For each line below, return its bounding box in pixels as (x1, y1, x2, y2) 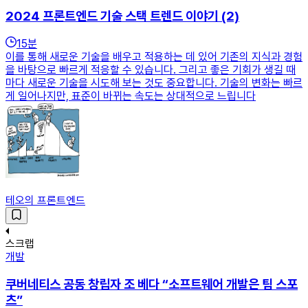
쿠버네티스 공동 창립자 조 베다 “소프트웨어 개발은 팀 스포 (5, 276, 298, 293)
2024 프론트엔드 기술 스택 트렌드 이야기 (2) (5, 8, 239, 24)
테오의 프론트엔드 (5, 194, 85, 208)
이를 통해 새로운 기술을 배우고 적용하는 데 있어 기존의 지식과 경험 (5, 50, 302, 64)
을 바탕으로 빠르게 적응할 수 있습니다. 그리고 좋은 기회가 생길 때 (5, 63, 296, 77)
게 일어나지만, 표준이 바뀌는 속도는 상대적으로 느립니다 (5, 89, 256, 103)
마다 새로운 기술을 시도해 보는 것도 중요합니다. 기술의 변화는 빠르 (5, 76, 302, 90)
